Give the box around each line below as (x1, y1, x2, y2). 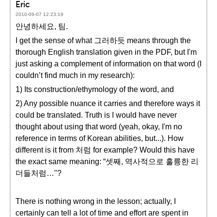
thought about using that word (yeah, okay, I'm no (15, 123, 182, 131)
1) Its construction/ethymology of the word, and (15, 85, 174, 93)
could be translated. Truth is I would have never (15, 111, 177, 119)
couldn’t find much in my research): (15, 71, 135, 79)
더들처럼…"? (15, 169, 62, 177)
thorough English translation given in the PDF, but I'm (15, 48, 197, 56)
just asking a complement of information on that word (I (15, 60, 201, 68)
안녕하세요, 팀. (15, 22, 68, 31)
